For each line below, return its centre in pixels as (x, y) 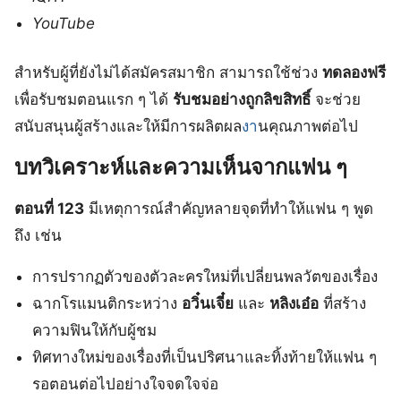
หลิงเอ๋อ (294, 304)
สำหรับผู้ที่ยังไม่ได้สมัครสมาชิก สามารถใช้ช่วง (168, 73)
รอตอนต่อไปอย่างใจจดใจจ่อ (126, 384)
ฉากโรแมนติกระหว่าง (107, 304)
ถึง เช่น (38, 236)
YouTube (64, 23)
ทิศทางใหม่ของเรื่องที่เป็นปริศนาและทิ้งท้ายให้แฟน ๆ (205, 358)
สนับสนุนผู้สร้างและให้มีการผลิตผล (128, 127)
